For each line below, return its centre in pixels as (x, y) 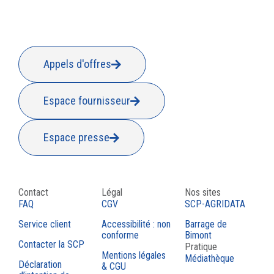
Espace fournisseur (87, 101)
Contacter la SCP (51, 245)
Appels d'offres (77, 64)
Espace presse (76, 138)
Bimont (198, 235)
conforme (120, 235)
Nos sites (203, 193)
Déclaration (40, 265)
